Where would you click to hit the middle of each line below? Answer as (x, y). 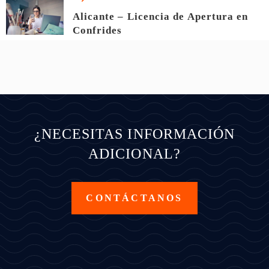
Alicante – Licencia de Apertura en (160, 17)
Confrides (97, 31)
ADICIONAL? (134, 154)
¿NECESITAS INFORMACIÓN (134, 134)
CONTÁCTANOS (134, 198)
